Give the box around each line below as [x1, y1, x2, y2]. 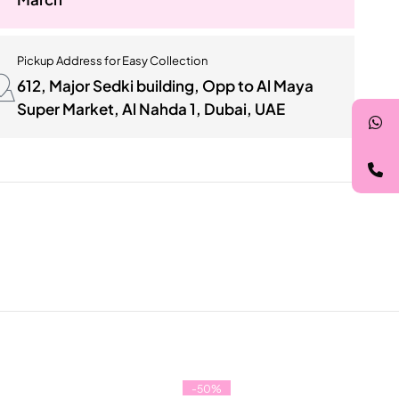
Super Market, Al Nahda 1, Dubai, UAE [17, 99, 286, 118]
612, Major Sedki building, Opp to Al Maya [17, 76, 314, 95]
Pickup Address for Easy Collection [17, 53, 208, 68]
